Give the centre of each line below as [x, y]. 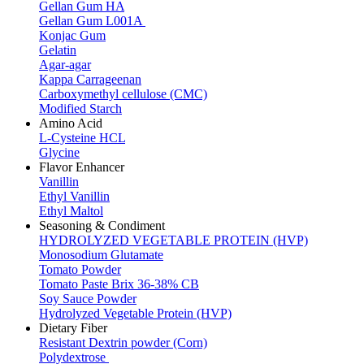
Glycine [59, 152]
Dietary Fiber [73, 328]
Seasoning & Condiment [102, 225]
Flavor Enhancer [82, 167]
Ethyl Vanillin [74, 196]
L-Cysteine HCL [82, 138]
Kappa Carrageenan [90, 79]
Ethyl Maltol [71, 211]
